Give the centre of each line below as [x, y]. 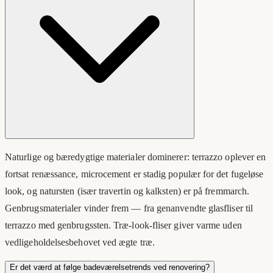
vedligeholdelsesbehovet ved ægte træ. [80, 243]
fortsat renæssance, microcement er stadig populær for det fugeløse [134, 174]
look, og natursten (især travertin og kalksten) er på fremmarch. [127, 191]
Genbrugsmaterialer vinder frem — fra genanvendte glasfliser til [129, 208]
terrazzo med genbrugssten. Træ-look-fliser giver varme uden [123, 225]
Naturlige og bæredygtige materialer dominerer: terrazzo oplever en [136, 157]
